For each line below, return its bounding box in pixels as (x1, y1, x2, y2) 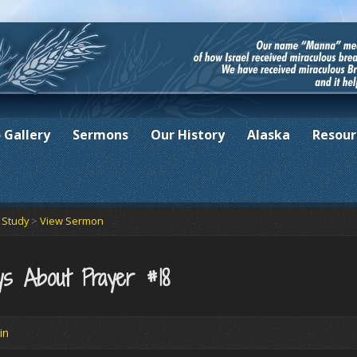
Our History (151, 126, 225, 143)
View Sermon (40, 214, 104, 229)
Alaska (247, 126, 290, 143)
